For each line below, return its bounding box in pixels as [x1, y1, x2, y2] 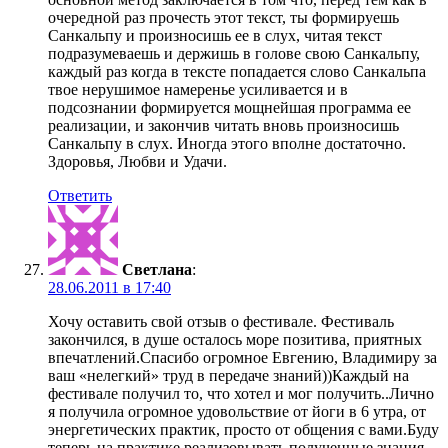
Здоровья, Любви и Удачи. [48, 153, 227, 171]
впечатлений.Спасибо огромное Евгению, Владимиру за [48, 349, 437, 367]
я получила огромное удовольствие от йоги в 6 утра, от [48, 403, 426, 421]
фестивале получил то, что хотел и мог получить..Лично [48, 385, 434, 403]
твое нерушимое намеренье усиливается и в [48, 81, 348, 99]
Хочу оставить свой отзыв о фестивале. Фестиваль [48, 313, 394, 331]
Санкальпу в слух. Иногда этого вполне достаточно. [48, 135, 406, 153]
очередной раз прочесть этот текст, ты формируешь [48, 9, 399, 27]
